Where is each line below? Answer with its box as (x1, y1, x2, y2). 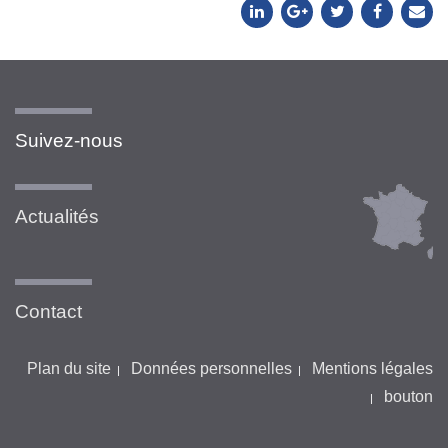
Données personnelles (131, 360, 293, 378)
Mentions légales (312, 360, 433, 378)
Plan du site (27, 360, 112, 378)
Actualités (15, 206, 99, 228)
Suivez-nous (15, 130, 123, 152)
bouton (384, 388, 433, 406)
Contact (15, 301, 82, 323)
